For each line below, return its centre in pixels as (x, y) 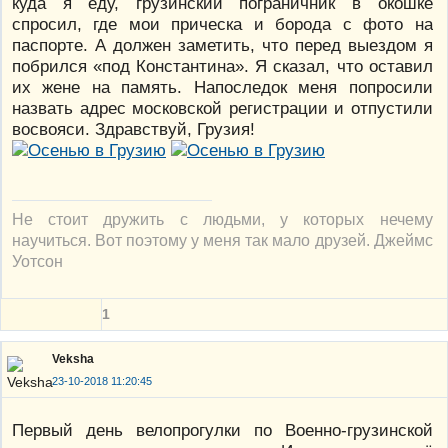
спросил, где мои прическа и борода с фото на (222, 23)
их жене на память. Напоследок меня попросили (222, 86)
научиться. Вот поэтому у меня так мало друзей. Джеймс (222, 239)
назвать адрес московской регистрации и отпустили (222, 107)
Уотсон (37, 260)
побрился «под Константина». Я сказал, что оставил (222, 65)
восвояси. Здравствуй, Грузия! (133, 128)
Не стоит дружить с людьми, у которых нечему (222, 218)
